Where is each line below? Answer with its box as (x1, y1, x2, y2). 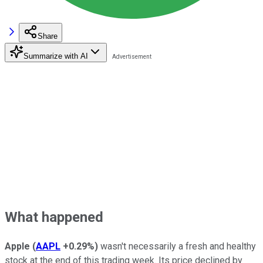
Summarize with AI (23, 51, 88, 60)
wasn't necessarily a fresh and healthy (98, 240, 256, 252)
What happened (5, 208, 103, 225)
